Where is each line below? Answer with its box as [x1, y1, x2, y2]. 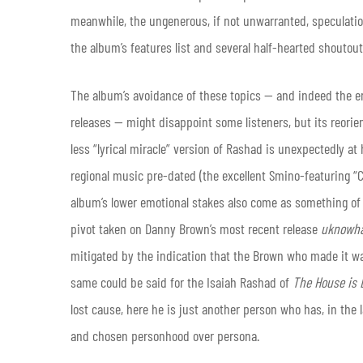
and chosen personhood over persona [70, 326, 257, 344]
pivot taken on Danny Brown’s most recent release [70, 219, 321, 237]
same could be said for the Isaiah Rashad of [70, 272, 293, 291]
